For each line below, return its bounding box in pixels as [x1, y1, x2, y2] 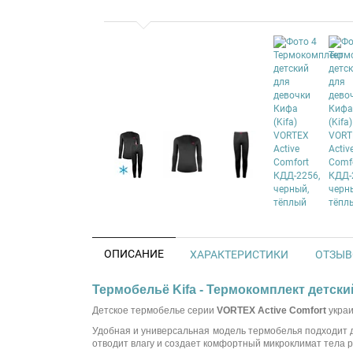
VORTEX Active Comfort [214, 305, 326, 316]
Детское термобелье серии [92, 305, 214, 316]
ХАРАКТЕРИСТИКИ [190, 248, 288, 261]
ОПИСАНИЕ [104, 247, 164, 260]
